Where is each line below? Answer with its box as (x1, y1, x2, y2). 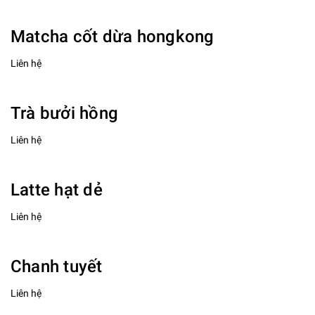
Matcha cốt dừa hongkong (11, 27, 214, 47)
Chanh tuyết (11, 257, 103, 277)
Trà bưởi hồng (11, 103, 119, 124)
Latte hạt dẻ (11, 180, 103, 200)
